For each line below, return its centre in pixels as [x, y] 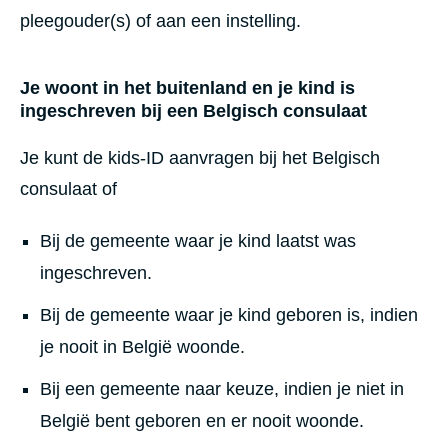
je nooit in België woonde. [142, 346]
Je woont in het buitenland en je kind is [187, 87]
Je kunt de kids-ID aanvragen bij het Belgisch [200, 157]
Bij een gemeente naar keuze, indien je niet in [222, 388]
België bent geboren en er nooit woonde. [202, 420]
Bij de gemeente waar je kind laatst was [198, 240]
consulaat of [68, 188]
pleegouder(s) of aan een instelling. [160, 20]
